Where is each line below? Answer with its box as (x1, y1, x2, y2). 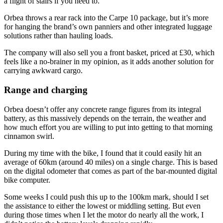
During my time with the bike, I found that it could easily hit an (4, 148, 202, 157)
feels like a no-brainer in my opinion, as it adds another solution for (4, 57, 214, 66)
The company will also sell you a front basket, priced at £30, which (4, 48, 215, 57)
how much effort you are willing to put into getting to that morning (4, 122, 213, 131)
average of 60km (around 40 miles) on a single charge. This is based (4, 157, 218, 166)
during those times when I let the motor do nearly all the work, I (4, 210, 204, 219)
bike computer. (4, 175, 50, 184)
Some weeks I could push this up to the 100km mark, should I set (4, 192, 209, 201)
